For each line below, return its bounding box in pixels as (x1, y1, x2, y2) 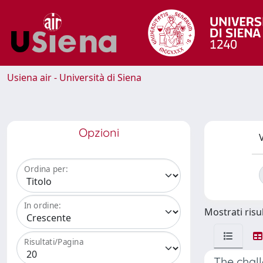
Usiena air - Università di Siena (7, 71, 141, 84)
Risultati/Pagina (24, 236, 84, 248)
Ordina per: (24, 163, 68, 175)
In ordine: (24, 200, 61, 211)
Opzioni (78, 125, 119, 140)
